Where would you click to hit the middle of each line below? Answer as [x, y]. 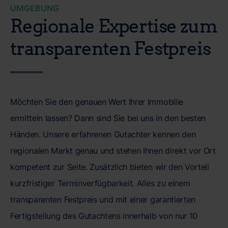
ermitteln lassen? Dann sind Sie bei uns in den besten [108, 118]
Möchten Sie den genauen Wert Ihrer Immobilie [97, 102]
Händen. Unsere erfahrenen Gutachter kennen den [103, 135]
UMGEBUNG [35, 8]
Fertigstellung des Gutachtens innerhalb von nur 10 [104, 216]
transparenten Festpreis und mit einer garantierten [103, 200]
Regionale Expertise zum [114, 25]
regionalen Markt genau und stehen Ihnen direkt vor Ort [113, 151]
